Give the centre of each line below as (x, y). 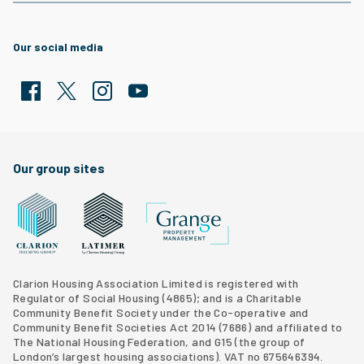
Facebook (48, 109)
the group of (272, 342)
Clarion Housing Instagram (164, 109)
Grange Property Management (225, 254)
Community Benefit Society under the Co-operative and (161, 312)
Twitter (77, 109)
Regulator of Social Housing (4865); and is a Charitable (157, 298)
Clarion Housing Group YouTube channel (234, 109)
